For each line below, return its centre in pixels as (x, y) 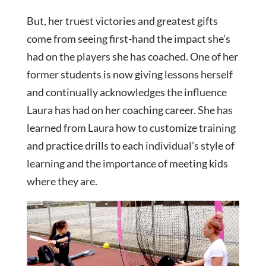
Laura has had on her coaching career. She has (129, 110)
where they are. (63, 181)
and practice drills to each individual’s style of (130, 146)
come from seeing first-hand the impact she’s (128, 39)
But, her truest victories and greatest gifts (122, 21)
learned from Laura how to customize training (131, 128)
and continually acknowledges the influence (126, 92)
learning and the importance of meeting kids (127, 164)
